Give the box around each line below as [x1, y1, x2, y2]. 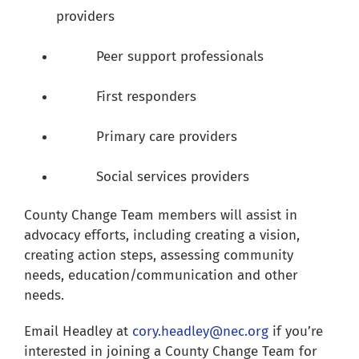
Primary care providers [55, 128, 237, 146]
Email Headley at [23, 323, 132, 341]
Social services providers [55, 168, 249, 186]
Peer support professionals [55, 48, 264, 66]
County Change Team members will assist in [23, 207, 297, 224]
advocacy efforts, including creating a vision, [23, 227, 300, 244]
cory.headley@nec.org [131, 323, 268, 341]
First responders [55, 88, 196, 106]
